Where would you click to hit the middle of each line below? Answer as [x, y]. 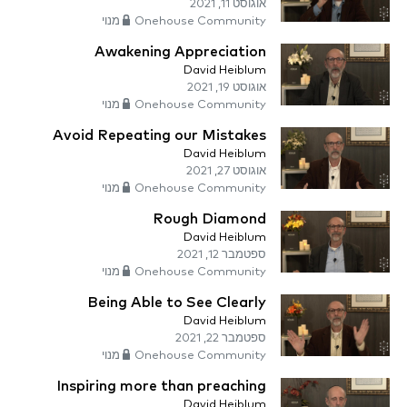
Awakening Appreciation [180, 52]
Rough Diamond [209, 219]
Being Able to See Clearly [177, 303]
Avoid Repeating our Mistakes [159, 136]
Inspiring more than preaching [161, 387]
